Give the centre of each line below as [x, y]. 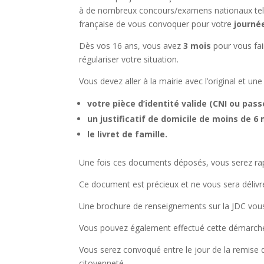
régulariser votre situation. [129, 59]
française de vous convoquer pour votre [157, 24]
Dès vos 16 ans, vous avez [131, 45]
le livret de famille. [128, 134]
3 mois [197, 45]
